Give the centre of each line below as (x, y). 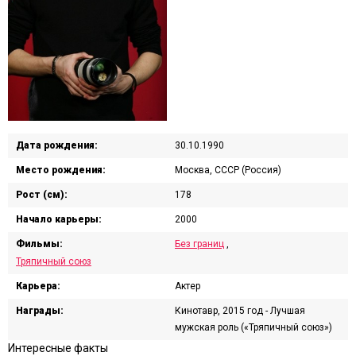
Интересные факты (58, 348)
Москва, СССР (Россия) (228, 170)
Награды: (40, 310)
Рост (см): (42, 194)
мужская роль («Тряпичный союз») (253, 327)
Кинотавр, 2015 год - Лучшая (240, 310)
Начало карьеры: (59, 219)
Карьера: (38, 286)
